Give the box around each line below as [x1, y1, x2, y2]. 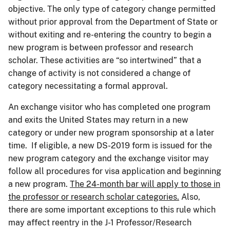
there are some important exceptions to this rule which [8, 204, 216, 215]
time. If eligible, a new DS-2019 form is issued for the [8, 140, 212, 150]
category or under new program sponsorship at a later [8, 127, 214, 138]
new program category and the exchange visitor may [8, 153, 209, 163]
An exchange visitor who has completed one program [8, 102, 210, 112]
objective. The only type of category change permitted [8, 4, 216, 14]
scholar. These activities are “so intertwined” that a [8, 55, 201, 65]
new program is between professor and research [8, 42, 193, 52]
